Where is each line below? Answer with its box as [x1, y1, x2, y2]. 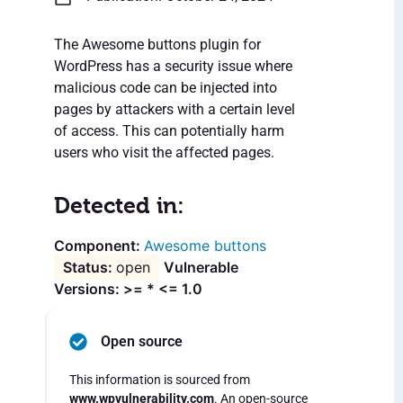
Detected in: [54, 193, 184, 219]
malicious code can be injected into [54, 79, 277, 97]
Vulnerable [164, 258, 238, 277]
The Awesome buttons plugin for [54, 36, 261, 54]
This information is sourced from [69, 372, 250, 388]
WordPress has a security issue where [54, 58, 292, 76]
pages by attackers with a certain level [54, 101, 295, 119]
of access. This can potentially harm [54, 122, 284, 140]
